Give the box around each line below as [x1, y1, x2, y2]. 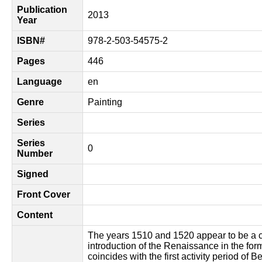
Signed [17, 169, 49, 179]
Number [17, 149, 53, 158]
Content [17, 210, 53, 220]
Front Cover [17, 189, 70, 199]
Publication [17, 5, 67, 15]
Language [17, 77, 62, 87]
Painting [88, 97, 122, 107]
